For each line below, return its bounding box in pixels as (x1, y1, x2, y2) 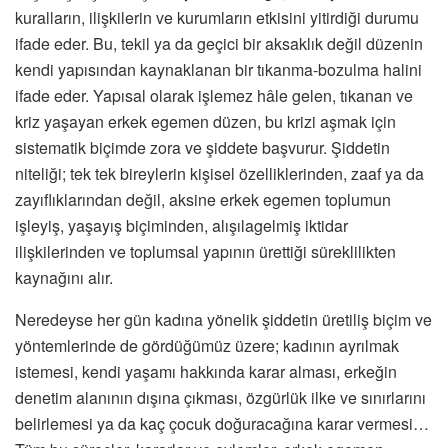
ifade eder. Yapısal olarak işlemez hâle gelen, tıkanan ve (15, 84, 413, 108)
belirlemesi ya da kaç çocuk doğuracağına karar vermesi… (15, 412, 429, 436)
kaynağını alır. (15, 266, 113, 290)
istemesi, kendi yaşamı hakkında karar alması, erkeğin (15, 360, 397, 384)
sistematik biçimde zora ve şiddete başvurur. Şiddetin (15, 136, 390, 160)
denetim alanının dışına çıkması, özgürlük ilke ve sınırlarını (15, 386, 426, 410)
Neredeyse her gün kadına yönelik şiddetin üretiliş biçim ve (15, 308, 432, 332)
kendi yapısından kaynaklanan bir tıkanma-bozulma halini (15, 58, 422, 82)
